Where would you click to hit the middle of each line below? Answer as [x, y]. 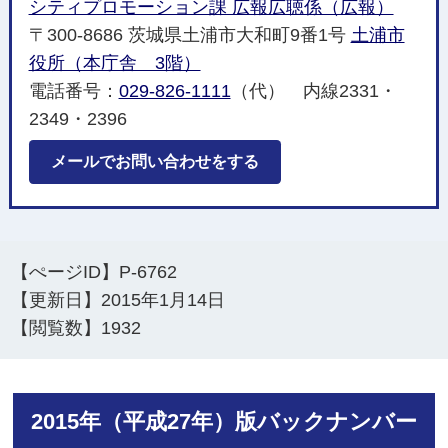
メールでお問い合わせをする [154, 162]
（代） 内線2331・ [313, 91]
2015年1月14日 [163, 300]
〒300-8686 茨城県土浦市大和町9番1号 [189, 35]
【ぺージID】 [65, 272]
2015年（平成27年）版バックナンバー [223, 421]
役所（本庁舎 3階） [114, 63]
